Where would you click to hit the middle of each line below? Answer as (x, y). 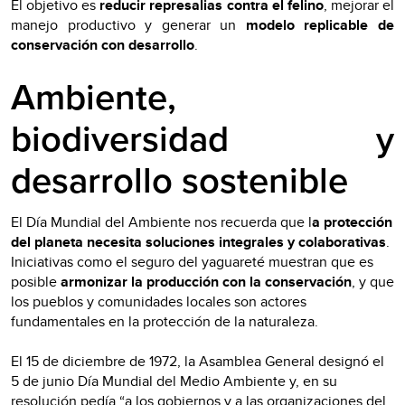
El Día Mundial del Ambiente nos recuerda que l (161, 221)
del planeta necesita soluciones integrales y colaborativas (198, 241)
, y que (373, 281)
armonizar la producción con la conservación (206, 281)
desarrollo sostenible (179, 180)
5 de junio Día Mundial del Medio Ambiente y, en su (174, 381)
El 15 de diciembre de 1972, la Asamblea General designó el (198, 361)
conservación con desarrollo (103, 44)
